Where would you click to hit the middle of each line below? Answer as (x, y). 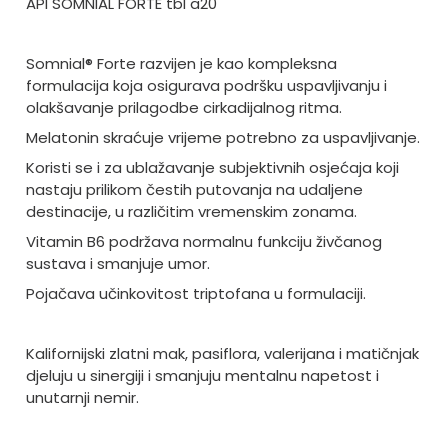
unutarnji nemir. (82, 398)
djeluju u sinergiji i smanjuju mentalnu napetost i (202, 376)
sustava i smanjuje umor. (117, 264)
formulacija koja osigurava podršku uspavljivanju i (206, 86)
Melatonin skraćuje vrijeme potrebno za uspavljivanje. (222, 138)
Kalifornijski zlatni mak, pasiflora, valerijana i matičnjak (222, 354)
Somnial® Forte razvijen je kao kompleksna (181, 64)
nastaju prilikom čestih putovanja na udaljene (194, 190)
